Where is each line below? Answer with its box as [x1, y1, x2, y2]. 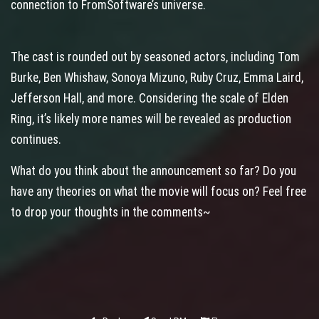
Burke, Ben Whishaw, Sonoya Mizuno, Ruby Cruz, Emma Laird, [11, 70, 303, 85]
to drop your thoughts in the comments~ [11, 205, 211, 220]
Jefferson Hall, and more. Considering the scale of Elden [11, 91, 288, 106]
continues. [11, 132, 64, 147]
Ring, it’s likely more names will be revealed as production [11, 112, 291, 127]
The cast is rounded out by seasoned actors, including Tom [11, 50, 300, 65]
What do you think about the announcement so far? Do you [11, 164, 296, 179]
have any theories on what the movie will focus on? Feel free [11, 184, 306, 199]
